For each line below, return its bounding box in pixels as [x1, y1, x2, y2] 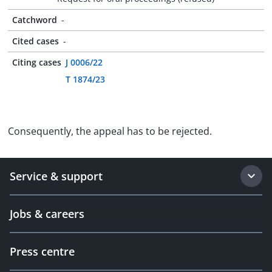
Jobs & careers [10, 206, 84, 221]
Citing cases [12, 56, 61, 68]
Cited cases [12, 35, 59, 47]
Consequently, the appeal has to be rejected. [8, 124, 212, 138]
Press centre [10, 244, 75, 259]
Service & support [10, 169, 103, 183]
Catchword [12, 14, 57, 25]
